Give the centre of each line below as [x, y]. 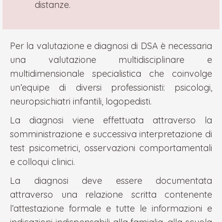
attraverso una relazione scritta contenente [111, 194]
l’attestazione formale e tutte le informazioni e [111, 208]
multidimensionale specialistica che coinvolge [111, 74]
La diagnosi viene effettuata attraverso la [111, 120]
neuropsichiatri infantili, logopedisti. [81, 101]
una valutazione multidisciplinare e [111, 60]
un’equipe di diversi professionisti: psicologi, [111, 87]
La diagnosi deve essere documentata [111, 181]
